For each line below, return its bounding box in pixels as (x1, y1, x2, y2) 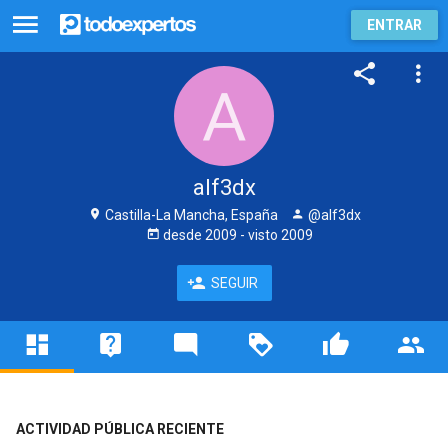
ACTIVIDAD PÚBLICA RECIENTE (15, 420, 224, 437)
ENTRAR (367, 17, 422, 33)
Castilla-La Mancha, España (101, 207, 278, 223)
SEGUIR (210, 275, 258, 291)
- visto (236, 227, 281, 243)
